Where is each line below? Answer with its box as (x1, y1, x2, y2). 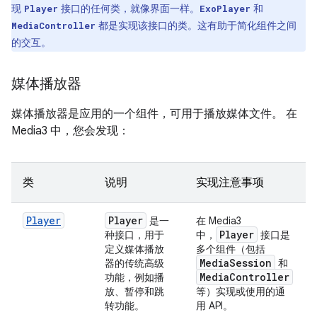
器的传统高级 (105, 256, 164, 270)
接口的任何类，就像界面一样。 (58, 1, 200, 15)
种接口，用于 (105, 228, 164, 241)
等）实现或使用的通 (196, 284, 285, 298)
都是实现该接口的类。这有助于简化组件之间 (96, 18, 296, 32)
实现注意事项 (196, 175, 264, 190)
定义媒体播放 (105, 242, 164, 255)
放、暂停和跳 (105, 284, 164, 298)
